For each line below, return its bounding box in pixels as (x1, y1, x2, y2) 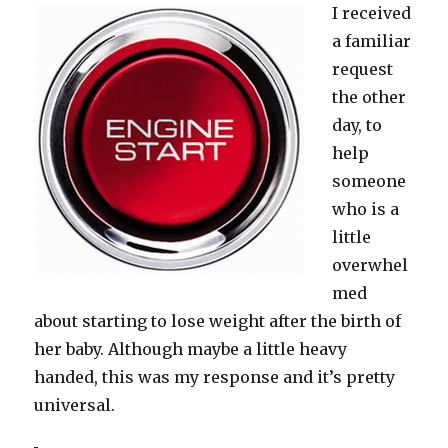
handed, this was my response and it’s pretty (34, 367, 396, 388)
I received (332, 3, 412, 24)
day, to (332, 115, 383, 136)
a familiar (332, 31, 412, 52)
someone (332, 171, 407, 192)
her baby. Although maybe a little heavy (34, 339, 348, 360)
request (332, 59, 394, 80)
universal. (34, 395, 116, 416)
